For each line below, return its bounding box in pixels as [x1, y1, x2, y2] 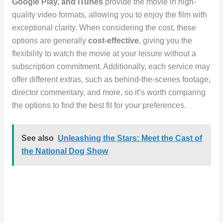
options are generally [11, 36, 88, 45]
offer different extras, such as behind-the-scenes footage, [11, 75, 211, 84]
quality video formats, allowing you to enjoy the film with [11, 10, 207, 19]
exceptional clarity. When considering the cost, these [11, 23, 196, 32]
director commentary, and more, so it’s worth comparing [11, 88, 206, 97]
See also [21, 134, 54, 143]
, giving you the [138, 36, 192, 45]
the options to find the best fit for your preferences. [11, 101, 186, 110]
